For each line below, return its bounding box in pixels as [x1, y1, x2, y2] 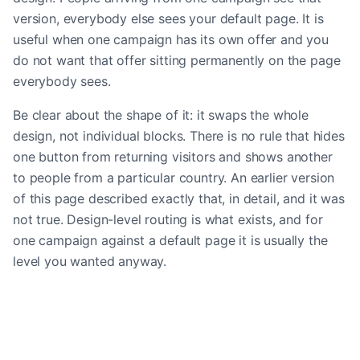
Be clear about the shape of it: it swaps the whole [13, 106, 309, 123]
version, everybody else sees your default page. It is [13, 10, 324, 27]
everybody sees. [13, 72, 111, 89]
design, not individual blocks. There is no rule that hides [13, 127, 345, 144]
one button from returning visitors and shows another [13, 148, 333, 165]
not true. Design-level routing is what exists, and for [13, 211, 323, 227]
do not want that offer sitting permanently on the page [13, 51, 341, 68]
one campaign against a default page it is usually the [13, 231, 328, 248]
